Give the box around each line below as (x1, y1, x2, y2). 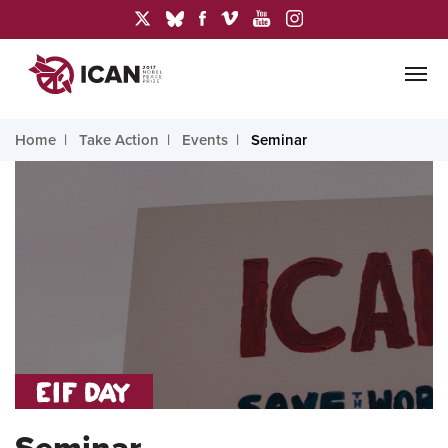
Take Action (79, 131, 159, 149)
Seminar (251, 131, 307, 149)
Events (182, 131, 228, 149)
